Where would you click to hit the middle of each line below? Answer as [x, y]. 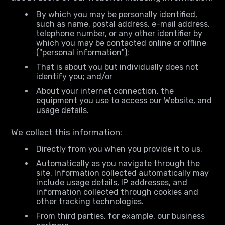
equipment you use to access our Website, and [124, 101]
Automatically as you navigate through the [118, 163]
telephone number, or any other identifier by [120, 33]
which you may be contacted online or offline [122, 43]
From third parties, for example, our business [121, 216]
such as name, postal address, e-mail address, [123, 24]
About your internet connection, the [105, 91]
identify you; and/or [75, 77]
